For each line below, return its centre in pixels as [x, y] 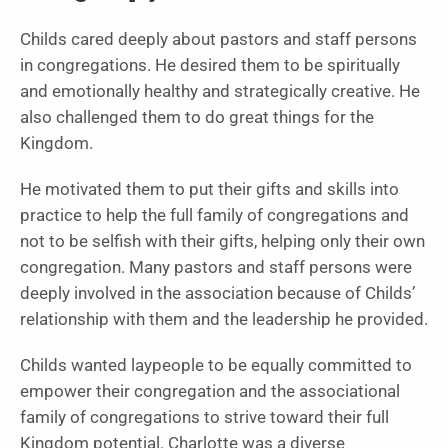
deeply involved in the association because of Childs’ [217, 294]
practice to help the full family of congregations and [214, 216]
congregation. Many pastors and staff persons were [216, 268]
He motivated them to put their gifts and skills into [209, 190]
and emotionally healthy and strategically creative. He [220, 92]
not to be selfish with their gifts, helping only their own [222, 242]
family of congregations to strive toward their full [204, 418]
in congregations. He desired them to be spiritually [210, 66]
